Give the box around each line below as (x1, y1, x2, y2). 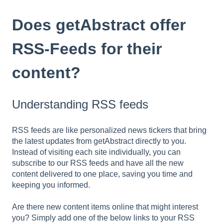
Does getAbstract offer (12, 15, 186, 34)
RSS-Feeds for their (12, 39, 162, 58)
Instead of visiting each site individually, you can (12, 147, 181, 156)
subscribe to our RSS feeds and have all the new (12, 158, 184, 167)
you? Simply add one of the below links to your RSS (12, 214, 195, 222)
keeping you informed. (12, 180, 90, 189)
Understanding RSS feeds (12, 98, 148, 111)
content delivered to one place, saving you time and (12, 169, 193, 178)
